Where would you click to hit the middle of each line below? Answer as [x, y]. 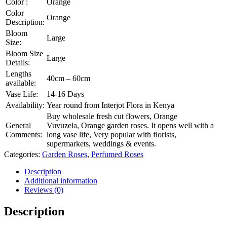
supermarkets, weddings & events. [101, 143]
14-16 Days [65, 94]
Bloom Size [24, 53]
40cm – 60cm [68, 78]
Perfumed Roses [117, 154]
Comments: [24, 134]
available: [21, 83]
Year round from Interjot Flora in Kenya [110, 105]
